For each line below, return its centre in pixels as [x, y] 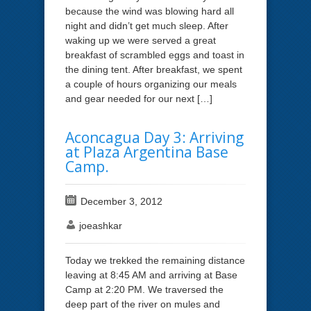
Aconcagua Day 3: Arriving [154, 137]
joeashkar [101, 225]
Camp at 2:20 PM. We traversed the [144, 289]
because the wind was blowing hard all [150, 11]
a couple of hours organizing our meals [151, 84]
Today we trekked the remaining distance [155, 260]
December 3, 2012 [121, 201]
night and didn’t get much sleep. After [147, 25]
